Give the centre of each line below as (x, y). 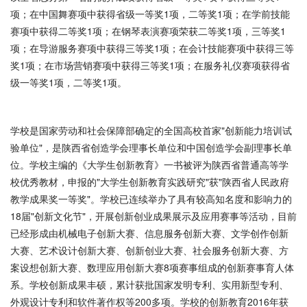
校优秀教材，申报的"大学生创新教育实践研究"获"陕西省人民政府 (150, 182)
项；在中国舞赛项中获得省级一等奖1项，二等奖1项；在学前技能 (150, 14)
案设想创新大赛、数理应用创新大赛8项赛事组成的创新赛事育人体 (152, 267)
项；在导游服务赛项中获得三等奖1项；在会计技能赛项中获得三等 (152, 48)
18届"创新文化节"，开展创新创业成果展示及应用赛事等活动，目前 (153, 216)
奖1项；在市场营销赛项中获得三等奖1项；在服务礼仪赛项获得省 (150, 65)
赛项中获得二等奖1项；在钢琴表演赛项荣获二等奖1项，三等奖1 (148, 31)
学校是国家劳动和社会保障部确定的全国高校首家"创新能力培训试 (151, 130)
